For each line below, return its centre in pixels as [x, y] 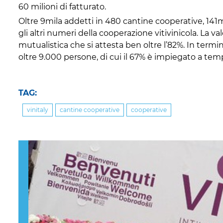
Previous [36, 146]
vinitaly [38, 110]
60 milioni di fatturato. [62, 6]
